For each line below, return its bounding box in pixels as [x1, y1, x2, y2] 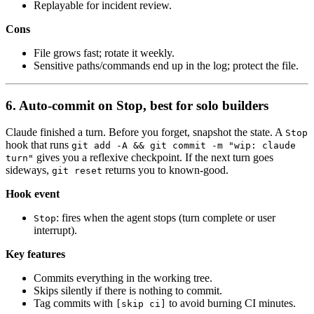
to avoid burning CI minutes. [166, 297, 296, 310]
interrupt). [34, 224, 77, 237]
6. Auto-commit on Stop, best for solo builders [6, 97, 268, 113]
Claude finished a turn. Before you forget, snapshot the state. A [6, 126, 285, 139]
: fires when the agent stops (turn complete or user [56, 212, 275, 224]
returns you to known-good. [102, 164, 228, 177]
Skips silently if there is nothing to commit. [34, 285, 222, 297]
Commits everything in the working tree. [34, 272, 212, 285]
